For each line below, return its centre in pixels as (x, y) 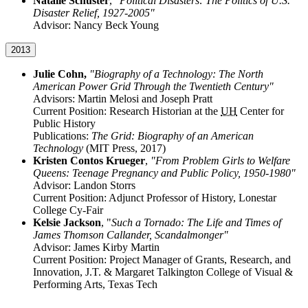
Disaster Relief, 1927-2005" (94, 13)
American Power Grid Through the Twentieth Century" (153, 87)
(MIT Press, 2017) (126, 148)
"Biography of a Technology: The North (176, 74)
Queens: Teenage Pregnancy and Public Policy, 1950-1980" (164, 173)
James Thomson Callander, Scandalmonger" (131, 235)
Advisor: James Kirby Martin (96, 247)
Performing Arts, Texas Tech (95, 285)
